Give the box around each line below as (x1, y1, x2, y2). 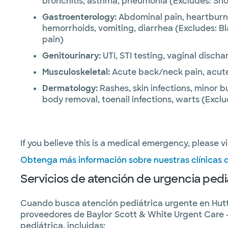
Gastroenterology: (42, 12, 117, 22)
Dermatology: (42, 83, 98, 94)
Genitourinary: (42, 50, 101, 61)
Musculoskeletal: (42, 67, 110, 77)
